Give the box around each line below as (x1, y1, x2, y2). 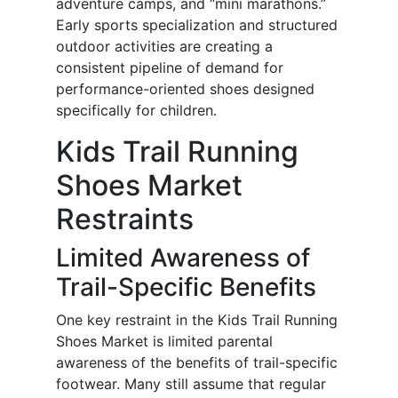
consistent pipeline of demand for (56, 59, 283, 77)
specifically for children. (56, 101, 217, 120)
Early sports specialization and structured (56, 16, 338, 35)
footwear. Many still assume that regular (56, 375, 326, 394)
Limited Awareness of (56, 243, 310, 274)
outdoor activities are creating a (56, 37, 273, 56)
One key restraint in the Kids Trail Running (56, 311, 338, 330)
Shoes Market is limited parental (56, 332, 273, 351)
